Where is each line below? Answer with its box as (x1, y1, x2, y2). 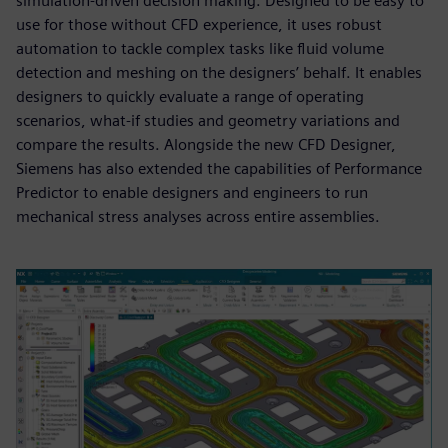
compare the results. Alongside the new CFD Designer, (16, 135, 396, 155)
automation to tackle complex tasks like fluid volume (16, 39, 384, 59)
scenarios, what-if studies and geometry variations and (16, 111, 400, 131)
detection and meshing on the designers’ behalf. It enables (16, 63, 422, 83)
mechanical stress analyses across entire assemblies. (16, 207, 380, 227)
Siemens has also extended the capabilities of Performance (16, 159, 422, 179)
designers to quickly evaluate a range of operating (16, 87, 364, 107)
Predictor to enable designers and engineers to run (16, 183, 368, 203)
